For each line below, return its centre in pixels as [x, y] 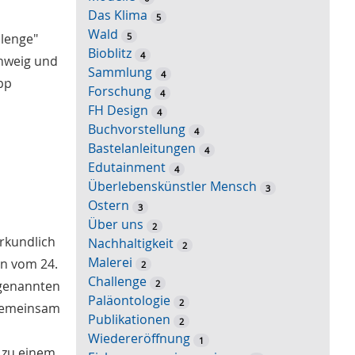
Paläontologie [129, 301]
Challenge [117, 282]
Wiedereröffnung [139, 339]
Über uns [116, 225]
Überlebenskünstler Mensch [172, 187]
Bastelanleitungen [142, 149]
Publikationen [129, 320]
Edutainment [127, 168]
